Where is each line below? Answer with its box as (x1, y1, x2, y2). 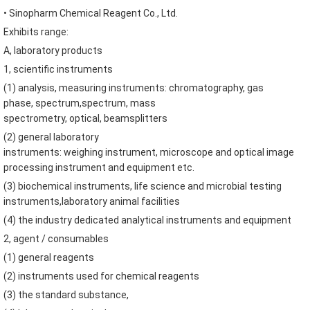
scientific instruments (13, 64, 113, 75)
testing (249, 181, 282, 192)
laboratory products (14, 45, 102, 56)
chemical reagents (116, 271, 199, 282)
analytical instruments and (121, 215, 241, 226)
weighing (64, 147, 103, 158)
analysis (18, 82, 55, 93)
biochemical (18, 181, 72, 192)
